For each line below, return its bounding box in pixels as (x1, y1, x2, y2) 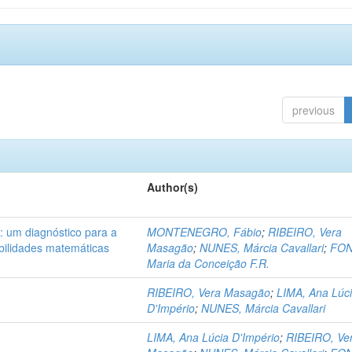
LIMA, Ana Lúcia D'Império (147, 329, 280, 345)
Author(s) (147, 179, 198, 195)
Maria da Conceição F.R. (147, 255, 269, 271)
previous (292, 102, 335, 118)
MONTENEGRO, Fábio (147, 224, 262, 240)
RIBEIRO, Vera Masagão (147, 284, 270, 300)
